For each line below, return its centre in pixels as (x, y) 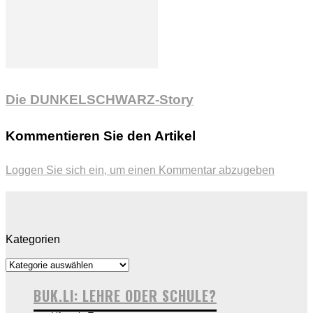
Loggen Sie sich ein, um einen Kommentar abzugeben (140, 170)
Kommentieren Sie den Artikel (101, 136)
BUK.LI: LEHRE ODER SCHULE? (125, 295)
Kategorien (33, 239)
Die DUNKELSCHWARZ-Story (100, 100)
